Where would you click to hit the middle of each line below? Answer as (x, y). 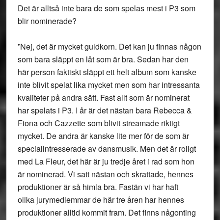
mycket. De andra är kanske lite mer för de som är (103, 136)
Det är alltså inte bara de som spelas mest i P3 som (106, 8)
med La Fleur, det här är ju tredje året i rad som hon (106, 161)
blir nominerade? (47, 21)
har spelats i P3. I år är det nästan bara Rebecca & (105, 110)
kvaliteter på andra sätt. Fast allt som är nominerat (103, 97)
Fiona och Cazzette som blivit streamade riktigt (98, 123)
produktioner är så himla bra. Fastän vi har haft (98, 187)
